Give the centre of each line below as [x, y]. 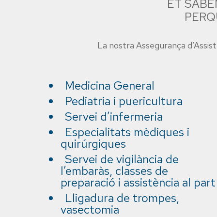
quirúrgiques [93, 144]
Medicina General [110, 85]
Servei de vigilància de [122, 159]
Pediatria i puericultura [124, 101]
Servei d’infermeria [114, 116]
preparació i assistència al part [138, 182]
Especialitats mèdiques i [127, 132]
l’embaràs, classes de [114, 171]
